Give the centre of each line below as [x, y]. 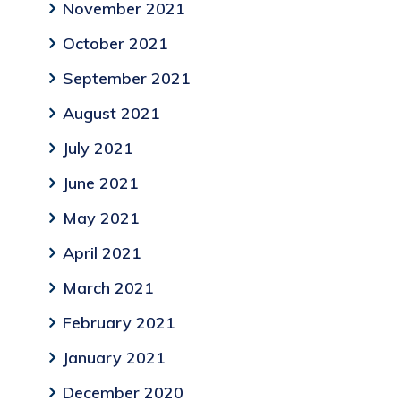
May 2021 [101, 218]
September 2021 [126, 79]
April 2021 [102, 253]
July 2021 [98, 149]
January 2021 [114, 358]
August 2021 [111, 114]
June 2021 [100, 183]
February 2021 [119, 323]
